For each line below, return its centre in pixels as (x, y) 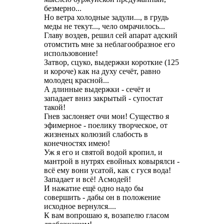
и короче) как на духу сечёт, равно (102, 71)
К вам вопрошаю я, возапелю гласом (106, 215)
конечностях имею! (77, 143)
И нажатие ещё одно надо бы (94, 188)
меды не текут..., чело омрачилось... (104, 26)
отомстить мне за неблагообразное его (109, 44)
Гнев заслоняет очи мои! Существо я (106, 116)
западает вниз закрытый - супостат (103, 98)
